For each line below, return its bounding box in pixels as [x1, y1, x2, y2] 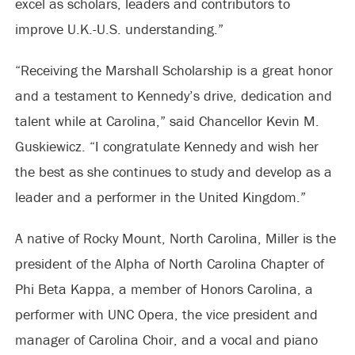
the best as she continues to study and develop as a [14, 162, 332, 181]
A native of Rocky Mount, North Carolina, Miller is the [14, 228, 336, 247]
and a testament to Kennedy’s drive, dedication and [14, 86, 332, 105]
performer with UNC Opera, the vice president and [14, 304, 318, 323]
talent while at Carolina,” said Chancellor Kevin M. [14, 111, 319, 130]
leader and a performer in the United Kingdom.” [14, 187, 306, 206]
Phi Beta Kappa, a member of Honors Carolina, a [14, 279, 313, 298]
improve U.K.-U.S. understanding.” [14, 19, 223, 38]
